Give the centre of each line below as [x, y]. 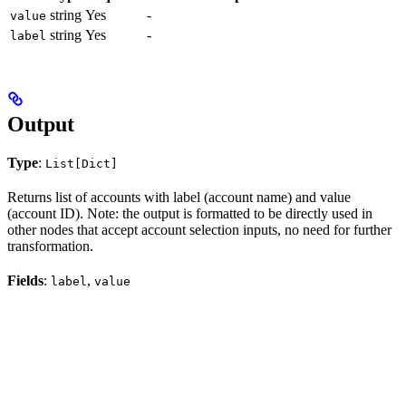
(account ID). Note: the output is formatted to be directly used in [190, 214]
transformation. [50, 246]
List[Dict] [82, 164]
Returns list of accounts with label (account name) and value [179, 198]
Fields [25, 281]
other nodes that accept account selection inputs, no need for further [199, 230]
